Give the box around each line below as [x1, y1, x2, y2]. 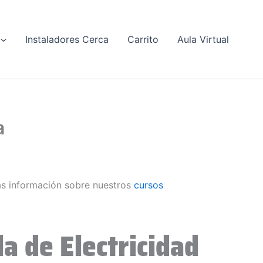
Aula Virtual [177, 33, 229, 46]
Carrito [127, 33, 159, 46]
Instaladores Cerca [25, 33, 109, 46]
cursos [134, 179, 163, 191]
